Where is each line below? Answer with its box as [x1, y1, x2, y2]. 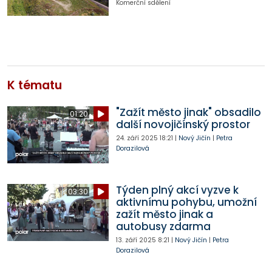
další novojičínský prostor [115, 117, 250, 132]
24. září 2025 [115, 134, 158, 143]
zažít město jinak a [115, 207, 213, 222]
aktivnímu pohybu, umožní [115, 195, 257, 210]
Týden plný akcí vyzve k [115, 183, 239, 198]
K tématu [7, 77, 62, 94]
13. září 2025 [115, 236, 156, 245]
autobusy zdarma [115, 219, 211, 234]
